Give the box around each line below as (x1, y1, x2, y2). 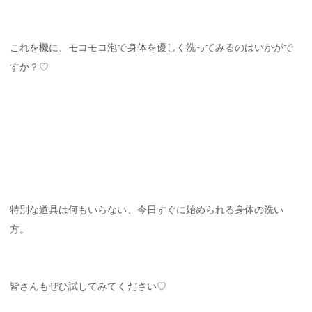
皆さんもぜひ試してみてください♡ (10, 281, 166, 292)
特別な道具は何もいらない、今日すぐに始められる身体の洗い (10, 204, 284, 216)
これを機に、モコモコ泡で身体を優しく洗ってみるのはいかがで (10, 41, 294, 53)
